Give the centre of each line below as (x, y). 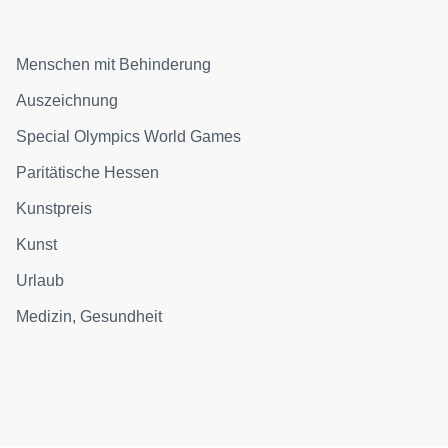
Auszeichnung (67, 100)
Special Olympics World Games (129, 136)
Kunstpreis (54, 208)
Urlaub (40, 280)
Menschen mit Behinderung (114, 64)
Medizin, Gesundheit (89, 316)
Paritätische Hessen (88, 172)
